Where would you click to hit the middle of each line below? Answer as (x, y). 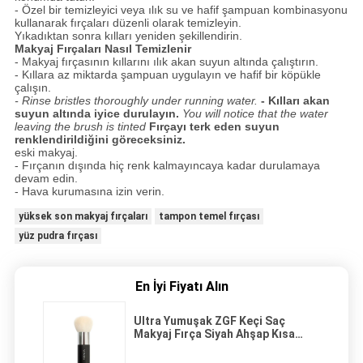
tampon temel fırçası (209, 216)
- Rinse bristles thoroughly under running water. (136, 100)
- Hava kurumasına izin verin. (89, 191)
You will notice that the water (255, 113)
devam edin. (46, 178)
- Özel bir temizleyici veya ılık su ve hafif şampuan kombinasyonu (181, 9)
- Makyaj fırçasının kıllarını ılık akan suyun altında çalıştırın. (166, 61)
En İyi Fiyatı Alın (181, 286)
